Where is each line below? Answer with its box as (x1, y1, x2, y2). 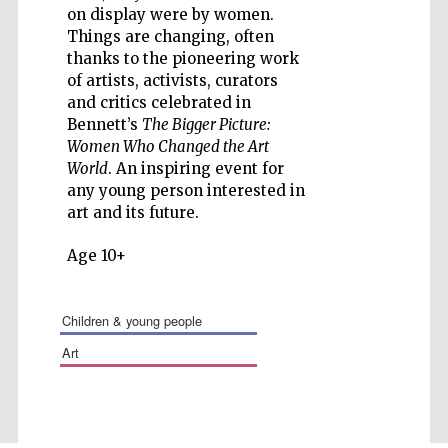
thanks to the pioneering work (66, 49, 299, 68)
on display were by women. (66, 5, 274, 24)
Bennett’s (66, 115, 142, 134)
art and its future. (66, 203, 199, 222)
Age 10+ (66, 246, 126, 265)
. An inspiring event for (107, 159, 284, 178)
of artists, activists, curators (66, 71, 278, 90)
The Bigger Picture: (141, 115, 270, 134)
